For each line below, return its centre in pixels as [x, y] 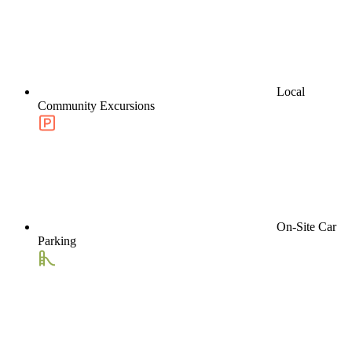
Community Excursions [96, 105]
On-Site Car [306, 226]
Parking [57, 240]
